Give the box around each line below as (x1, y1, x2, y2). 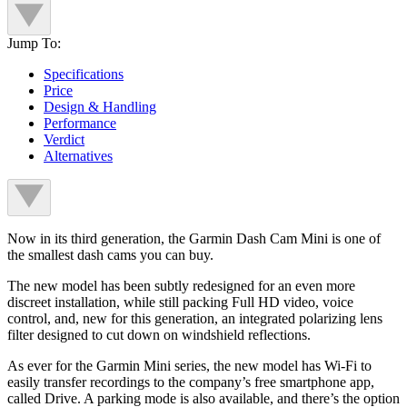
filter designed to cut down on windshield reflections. (7, 326, 311, 342)
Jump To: (7, 35, 61, 51)
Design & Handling (44, 98, 156, 114)
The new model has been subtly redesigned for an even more (7, 277, 355, 293)
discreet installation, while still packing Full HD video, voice (7, 293, 353, 310)
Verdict (44, 131, 84, 147)
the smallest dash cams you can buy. (7, 246, 213, 263)
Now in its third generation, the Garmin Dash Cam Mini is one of (7, 230, 381, 246)
